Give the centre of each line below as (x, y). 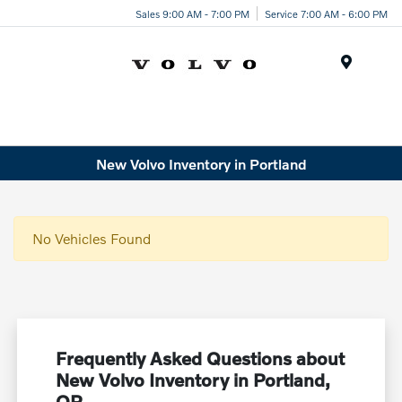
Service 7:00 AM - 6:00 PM (326, 13)
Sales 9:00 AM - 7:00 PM (192, 13)
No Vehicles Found (92, 239)
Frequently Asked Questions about (201, 358)
